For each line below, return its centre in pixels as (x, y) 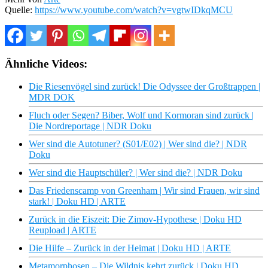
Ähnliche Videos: (46, 63)
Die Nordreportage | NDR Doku (90, 126)
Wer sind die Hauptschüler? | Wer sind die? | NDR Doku (135, 173)
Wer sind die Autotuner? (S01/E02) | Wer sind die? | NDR (138, 144)
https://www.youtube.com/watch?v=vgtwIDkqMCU (134, 10)
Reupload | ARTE (63, 230)
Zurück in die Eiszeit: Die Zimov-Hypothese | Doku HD (135, 220)
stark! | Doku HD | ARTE (77, 202)
